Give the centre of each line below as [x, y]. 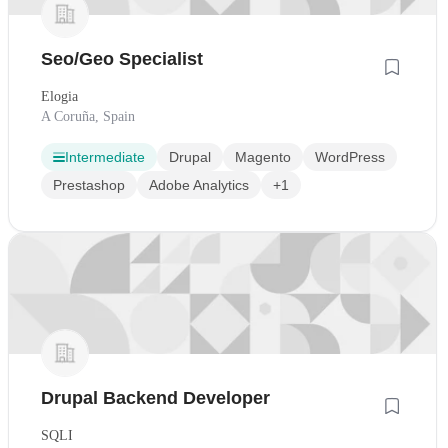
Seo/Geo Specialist [122, 59]
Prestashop [89, 185]
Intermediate [105, 157]
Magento [263, 157]
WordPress [350, 157]
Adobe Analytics [199, 185]
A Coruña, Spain [88, 117]
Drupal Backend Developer [155, 397]
